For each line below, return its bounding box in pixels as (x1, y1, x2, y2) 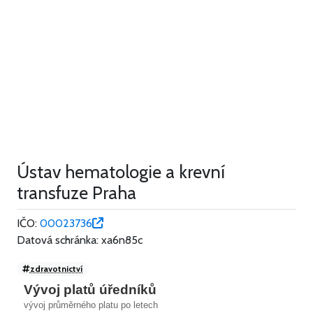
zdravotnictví (29, 263, 83, 275)
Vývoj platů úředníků (24, 282, 156, 298)
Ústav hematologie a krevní (17, 161, 225, 183)
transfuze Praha (17, 182, 136, 204)
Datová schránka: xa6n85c (17, 233, 143, 247)
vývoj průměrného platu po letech (24, 300, 158, 311)
